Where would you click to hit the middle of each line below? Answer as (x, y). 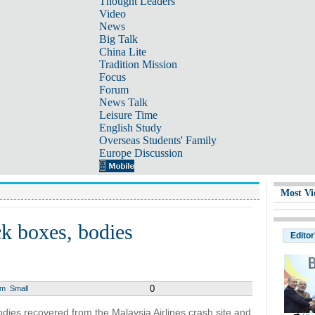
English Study (130, 128)
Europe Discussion (141, 153)
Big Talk (118, 39)
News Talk (123, 102)
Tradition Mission (138, 64)
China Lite (122, 52)
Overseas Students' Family (157, 140)
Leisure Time (128, 115)
